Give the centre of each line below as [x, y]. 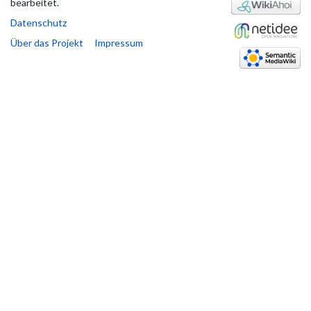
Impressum [119, 43]
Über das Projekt [47, 43]
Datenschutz [39, 23]
